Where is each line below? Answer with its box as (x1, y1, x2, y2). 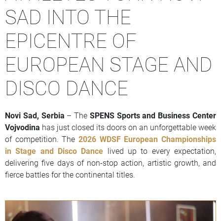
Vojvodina (5, 122, 40, 133)
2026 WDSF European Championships (78, 134, 216, 145)
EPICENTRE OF (5, 27, 137, 54)
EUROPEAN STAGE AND (5, 51, 212, 77)
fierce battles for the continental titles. (5, 169, 135, 180)
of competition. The (5, 134, 78, 145)
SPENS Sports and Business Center (89, 110, 217, 121)
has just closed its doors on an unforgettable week (40, 122, 216, 133)
